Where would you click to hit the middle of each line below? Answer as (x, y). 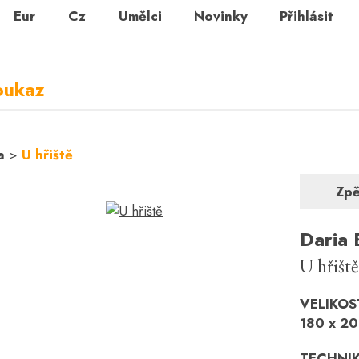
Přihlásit (307, 16)
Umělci (140, 16)
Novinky (221, 16)
